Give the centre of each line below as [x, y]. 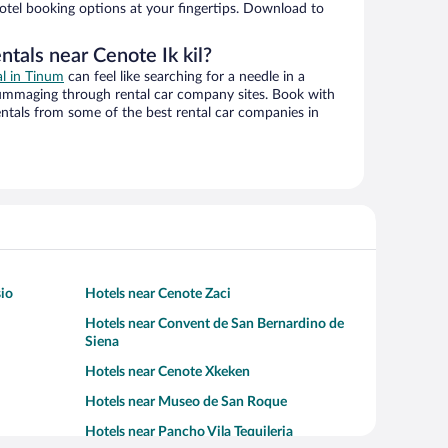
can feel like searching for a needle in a [184, 77]
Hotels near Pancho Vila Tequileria [189, 432]
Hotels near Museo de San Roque [186, 402]
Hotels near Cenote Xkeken [167, 372]
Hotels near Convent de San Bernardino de [214, 324]
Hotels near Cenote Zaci [158, 294]
